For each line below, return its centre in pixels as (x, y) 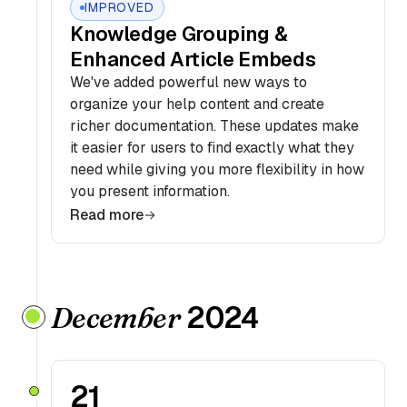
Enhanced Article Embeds (193, 59)
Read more (107, 215)
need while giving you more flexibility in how (217, 169)
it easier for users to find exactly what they (212, 148)
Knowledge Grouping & (179, 34)
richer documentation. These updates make (214, 126)
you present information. (150, 191)
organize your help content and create (197, 104)
